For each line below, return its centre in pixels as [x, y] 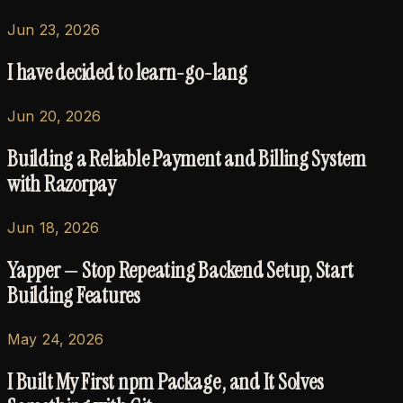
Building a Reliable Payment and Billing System [187, 159]
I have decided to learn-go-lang [127, 73]
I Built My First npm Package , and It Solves [166, 381]
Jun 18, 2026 [53, 228]
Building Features [74, 295]
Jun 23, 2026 [54, 30]
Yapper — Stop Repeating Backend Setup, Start [180, 270]
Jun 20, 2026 [54, 116]
